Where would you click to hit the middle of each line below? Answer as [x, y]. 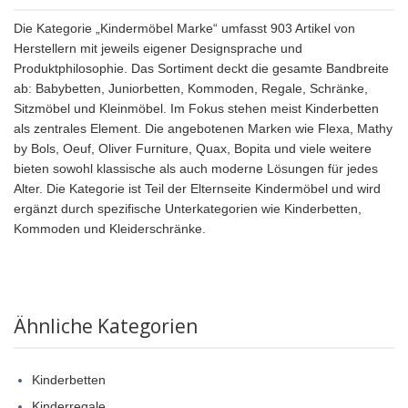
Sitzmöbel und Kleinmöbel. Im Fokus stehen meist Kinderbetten [196, 109]
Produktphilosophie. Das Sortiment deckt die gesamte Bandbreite [201, 69]
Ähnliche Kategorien [106, 326]
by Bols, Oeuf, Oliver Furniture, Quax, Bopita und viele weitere [193, 149]
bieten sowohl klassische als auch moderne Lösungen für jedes [196, 169]
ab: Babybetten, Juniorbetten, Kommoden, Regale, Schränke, [191, 89]
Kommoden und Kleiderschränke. [110, 229]
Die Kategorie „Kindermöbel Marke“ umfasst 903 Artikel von [184, 29]
